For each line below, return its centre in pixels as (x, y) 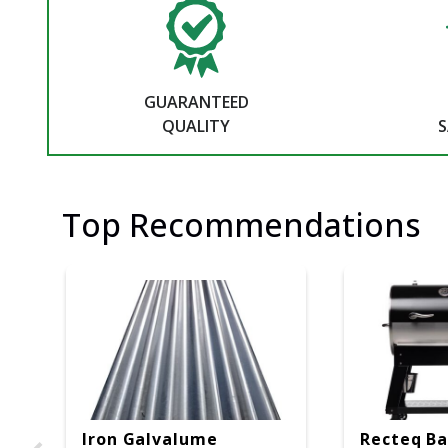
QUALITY (196, 126)
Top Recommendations (241, 225)
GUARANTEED (196, 102)
